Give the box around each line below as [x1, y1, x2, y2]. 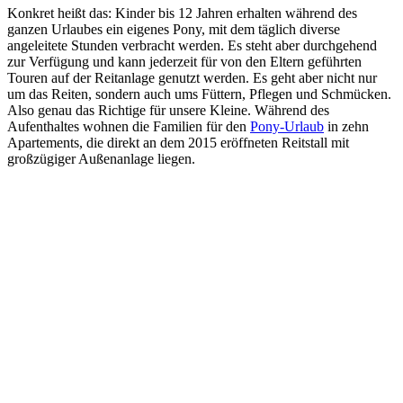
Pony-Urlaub [250, 119, 324, 135]
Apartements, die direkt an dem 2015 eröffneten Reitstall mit [7, 135, 349, 151]
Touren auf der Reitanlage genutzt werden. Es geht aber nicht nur [7, 70, 377, 86]
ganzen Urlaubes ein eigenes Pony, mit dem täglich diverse [7, 22, 340, 38]
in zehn [324, 119, 369, 135]
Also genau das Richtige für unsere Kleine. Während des [7, 103, 329, 119]
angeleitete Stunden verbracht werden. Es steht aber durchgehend [7, 38, 377, 54]
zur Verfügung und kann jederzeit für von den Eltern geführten [7, 54, 362, 70]
